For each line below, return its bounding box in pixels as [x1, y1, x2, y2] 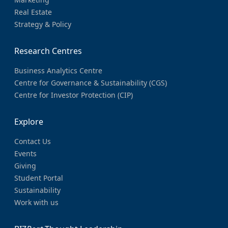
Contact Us [14, 136, 51, 147]
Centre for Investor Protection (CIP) [14, 90, 133, 100]
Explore [14, 116, 43, 128]
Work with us [14, 197, 59, 208]
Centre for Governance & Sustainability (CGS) [14, 78, 167, 88]
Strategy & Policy [14, 19, 71, 30]
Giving [14, 161, 36, 171]
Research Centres [14, 45, 82, 57]
